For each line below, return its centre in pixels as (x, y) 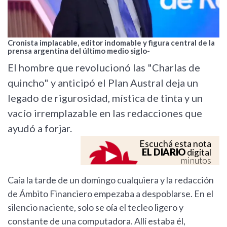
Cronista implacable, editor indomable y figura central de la (111, 43)
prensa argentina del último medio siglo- (79, 51)
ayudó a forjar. (40, 128)
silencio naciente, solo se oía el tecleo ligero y (96, 207)
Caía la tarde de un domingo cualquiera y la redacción (111, 180)
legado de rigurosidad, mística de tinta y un (105, 98)
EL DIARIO (164, 152)
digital (198, 153)
